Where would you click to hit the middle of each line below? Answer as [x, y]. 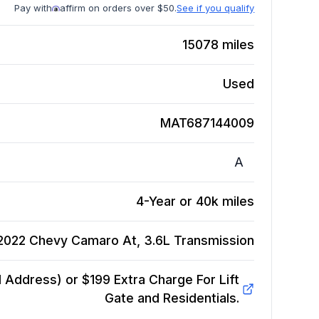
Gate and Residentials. [172, 298]
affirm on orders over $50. [119, 8]
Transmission [214, 241]
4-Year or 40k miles [195, 202]
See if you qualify [216, 8]
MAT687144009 [208, 123]
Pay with [33, 8]
